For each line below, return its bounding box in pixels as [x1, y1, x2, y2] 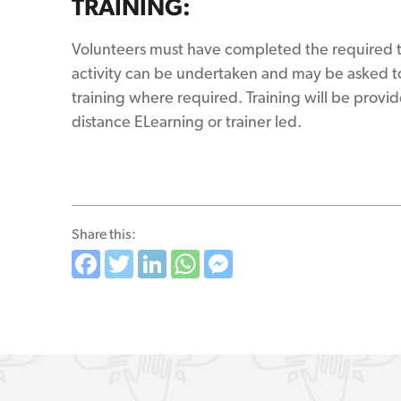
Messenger [233, 247, 368, 281]
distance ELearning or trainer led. [72, 112, 302, 131]
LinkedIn [166, 247, 269, 281]
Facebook [100, 247, 220, 281]
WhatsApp [200, 247, 330, 281]
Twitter [133, 247, 217, 281]
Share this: [72, 226, 136, 243]
